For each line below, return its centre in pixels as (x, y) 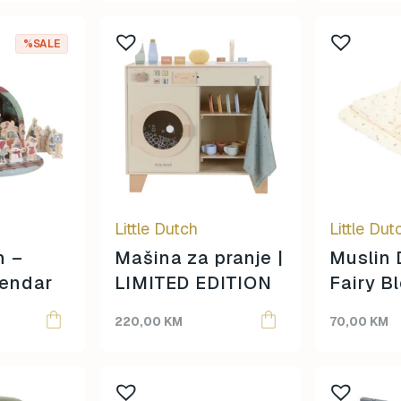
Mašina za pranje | (200, 258)
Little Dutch (156, 229)
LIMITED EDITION (193, 283)
